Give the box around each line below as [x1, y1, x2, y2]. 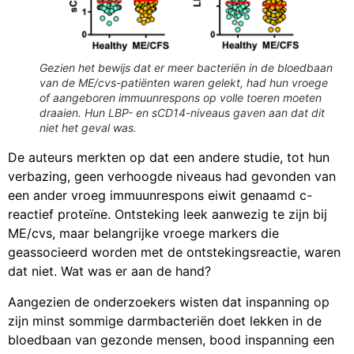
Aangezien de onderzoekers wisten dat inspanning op [8, 293, 330, 310]
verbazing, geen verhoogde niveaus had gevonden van [8, 168, 336, 185]
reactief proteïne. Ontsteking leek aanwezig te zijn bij [8, 206, 327, 223]
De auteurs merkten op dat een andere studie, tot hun [8, 149, 330, 166]
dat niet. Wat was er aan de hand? [8, 263, 211, 280]
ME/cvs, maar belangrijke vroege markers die [8, 225, 279, 242]
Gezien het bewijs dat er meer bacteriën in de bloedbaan [40, 61, 333, 75]
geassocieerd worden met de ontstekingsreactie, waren [8, 244, 341, 261]
